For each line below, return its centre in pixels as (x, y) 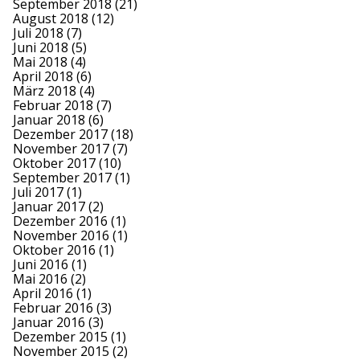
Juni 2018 (41, 48)
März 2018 (45, 91)
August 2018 (51, 19)
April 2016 (43, 294)
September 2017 (62, 178)
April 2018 (43, 77)
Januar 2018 (49, 120)
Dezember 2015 (60, 337)
